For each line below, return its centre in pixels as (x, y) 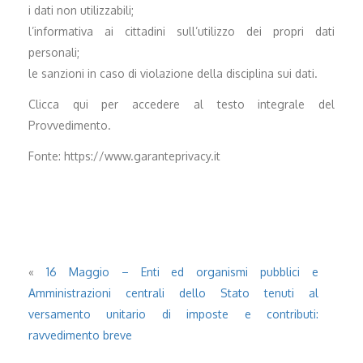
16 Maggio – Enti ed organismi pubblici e (182, 271)
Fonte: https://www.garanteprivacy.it (124, 156)
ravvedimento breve (80, 335)
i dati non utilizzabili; (81, 10)
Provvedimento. (70, 125)
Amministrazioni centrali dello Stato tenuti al (173, 293)
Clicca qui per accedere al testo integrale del (181, 104)
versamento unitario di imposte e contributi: (173, 314)
